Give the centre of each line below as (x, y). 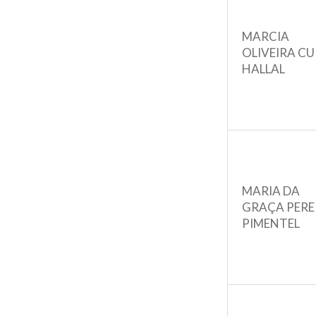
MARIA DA (271, 190)
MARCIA (266, 36)
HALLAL (263, 68)
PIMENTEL (271, 223)
